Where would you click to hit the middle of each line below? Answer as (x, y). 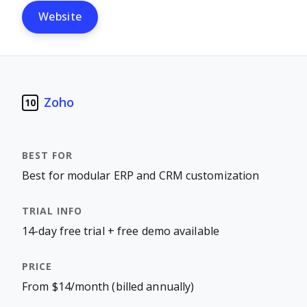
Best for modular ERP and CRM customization (141, 176)
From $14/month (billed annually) (108, 287)
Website (60, 17)
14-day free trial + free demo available (121, 231)
